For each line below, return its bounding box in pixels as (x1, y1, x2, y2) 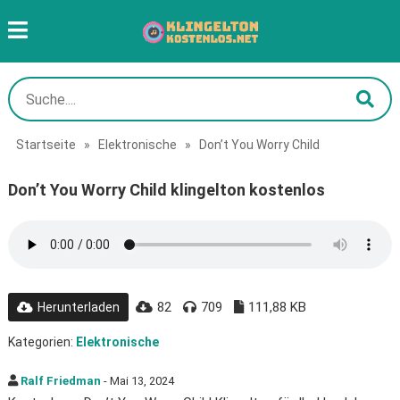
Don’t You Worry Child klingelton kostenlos (7, 180, 325, 199)
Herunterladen (37, 300, 120, 314)
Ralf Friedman (20, 374, 101, 387)
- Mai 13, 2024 (100, 374, 174, 387)
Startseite (15, 137, 76, 152)
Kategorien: (7, 335, 76, 349)
